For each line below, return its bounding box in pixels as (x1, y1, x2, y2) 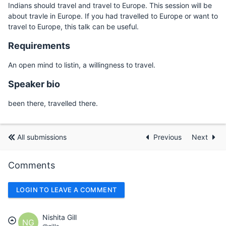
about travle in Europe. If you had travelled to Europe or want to (8, 12, 218, 20)
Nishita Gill (42, 212, 77, 221)
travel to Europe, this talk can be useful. (8, 22, 139, 31)
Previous (153, 133, 184, 141)
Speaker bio (8, 79, 60, 89)
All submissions (17, 133, 67, 141)
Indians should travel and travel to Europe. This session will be (8, 1, 212, 10)
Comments (8, 160, 55, 171)
